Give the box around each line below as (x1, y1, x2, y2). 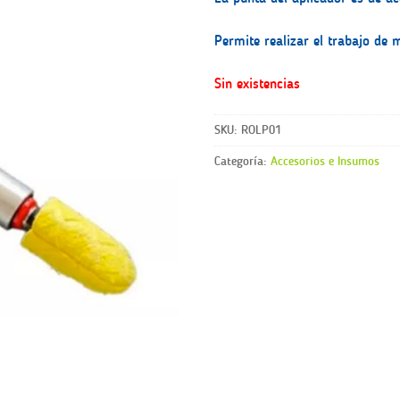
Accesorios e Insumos (271, 154, 379, 170)
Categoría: (214, 154, 271, 170)
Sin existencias (214, 74, 300, 92)
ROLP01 (241, 122, 281, 138)
